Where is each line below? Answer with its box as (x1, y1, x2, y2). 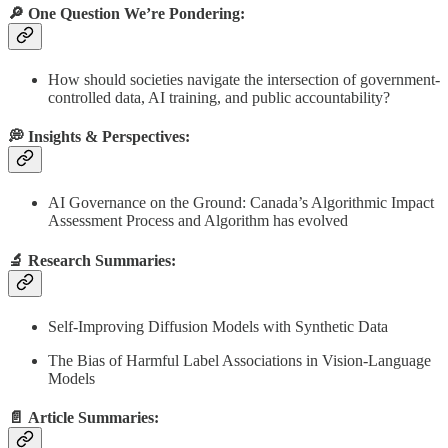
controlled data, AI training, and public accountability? (48, 88, 390, 106)
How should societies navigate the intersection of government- (48, 70, 440, 88)
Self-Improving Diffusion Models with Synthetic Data (48, 317, 388, 335)
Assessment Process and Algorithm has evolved (48, 212, 348, 230)
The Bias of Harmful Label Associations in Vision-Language (48, 351, 431, 369)
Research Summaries (28, 251, 171, 269)
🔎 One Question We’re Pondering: (8, 4, 245, 22)
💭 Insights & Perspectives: (8, 128, 190, 146)
